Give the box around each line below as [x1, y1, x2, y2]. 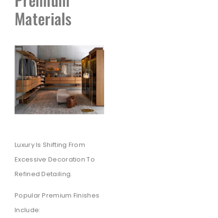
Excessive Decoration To [15, 154, 95, 164]
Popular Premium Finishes [15, 191, 100, 200]
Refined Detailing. [15, 169, 73, 179]
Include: [15, 205, 41, 215]
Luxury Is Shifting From [15, 140, 85, 149]
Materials [15, 7, 72, 30]
